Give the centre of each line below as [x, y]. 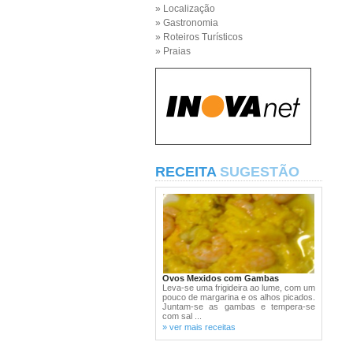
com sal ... [182, 316]
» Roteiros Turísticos [199, 37]
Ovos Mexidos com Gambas [221, 278]
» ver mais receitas [199, 327]
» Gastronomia [187, 23]
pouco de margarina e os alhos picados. [239, 297]
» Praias [173, 51]
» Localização [185, 9]
